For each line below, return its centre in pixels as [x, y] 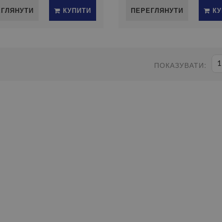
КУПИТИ [76, 10]
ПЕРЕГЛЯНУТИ [157, 10]
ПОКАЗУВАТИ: [180, 65]
